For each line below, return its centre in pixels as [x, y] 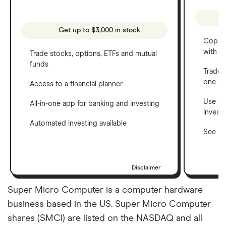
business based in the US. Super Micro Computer [109, 204]
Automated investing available [78, 123]
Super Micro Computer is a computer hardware [105, 190]
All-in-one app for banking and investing [95, 104]
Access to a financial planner [76, 84]
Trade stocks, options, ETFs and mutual [93, 54]
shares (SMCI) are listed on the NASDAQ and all [105, 218]
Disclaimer [146, 168]
